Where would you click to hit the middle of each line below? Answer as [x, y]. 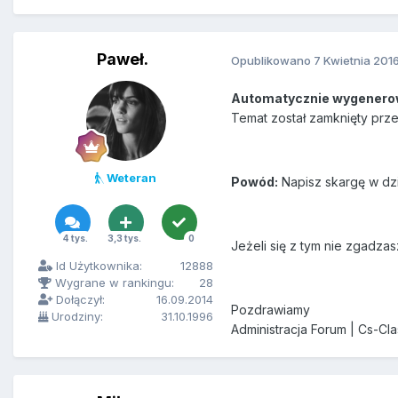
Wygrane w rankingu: [113, 283]
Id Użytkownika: [97, 266]
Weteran [130, 178]
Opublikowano [272, 60]
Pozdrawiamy [271, 310]
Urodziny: [76, 317]
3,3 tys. [124, 239]
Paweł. [122, 60]
